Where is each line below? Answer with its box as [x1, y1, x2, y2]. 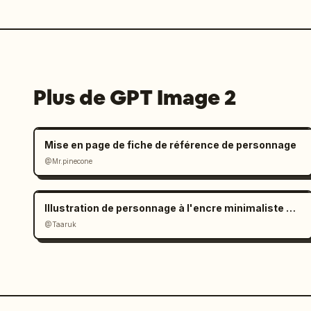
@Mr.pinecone [44, 157, 92, 165]
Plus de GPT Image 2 [33, 84, 236, 111]
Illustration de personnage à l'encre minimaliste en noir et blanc [286, 202, 296, 214]
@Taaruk [44, 220, 76, 228]
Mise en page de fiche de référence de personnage [44, 139, 296, 151]
